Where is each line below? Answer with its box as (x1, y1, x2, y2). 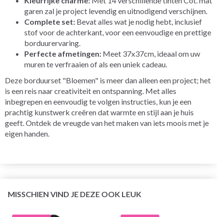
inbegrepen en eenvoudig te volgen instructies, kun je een (5, 96, 191, 106)
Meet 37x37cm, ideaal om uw (101, 48, 200, 58)
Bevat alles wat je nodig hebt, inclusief (75, 16, 202, 26)
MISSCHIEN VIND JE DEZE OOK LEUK (8, 189, 141, 199)
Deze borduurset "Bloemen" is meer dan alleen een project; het (5, 75, 211, 85)
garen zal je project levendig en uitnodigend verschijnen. (24, 6, 207, 15)
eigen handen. (5, 128, 49, 138)
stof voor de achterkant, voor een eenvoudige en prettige (24, 27, 211, 37)
